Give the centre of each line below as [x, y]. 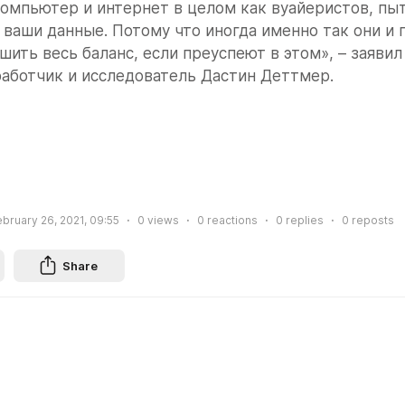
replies [303, 221]
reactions [231, 221]
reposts [372, 221]
